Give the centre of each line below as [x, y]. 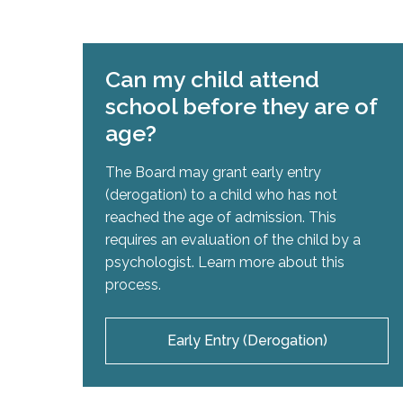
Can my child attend [212, 80]
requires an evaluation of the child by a [233, 240]
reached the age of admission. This [221, 218]
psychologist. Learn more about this [225, 263]
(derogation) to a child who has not [221, 195]
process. [133, 285]
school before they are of [241, 107]
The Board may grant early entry [213, 173]
